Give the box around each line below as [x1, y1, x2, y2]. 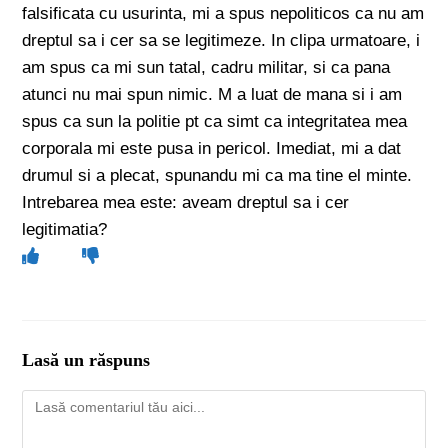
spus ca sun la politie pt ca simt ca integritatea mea [22, 112, 408, 131]
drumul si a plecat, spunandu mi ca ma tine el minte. [22, 166, 413, 185]
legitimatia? [22, 220, 108, 239]
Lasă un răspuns [22, 350, 151, 370]
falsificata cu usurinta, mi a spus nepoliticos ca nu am [22, 4, 425, 23]
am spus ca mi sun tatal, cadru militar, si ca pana [22, 58, 391, 77]
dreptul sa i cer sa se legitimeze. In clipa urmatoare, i [22, 31, 421, 50]
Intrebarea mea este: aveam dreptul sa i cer [22, 193, 350, 212]
